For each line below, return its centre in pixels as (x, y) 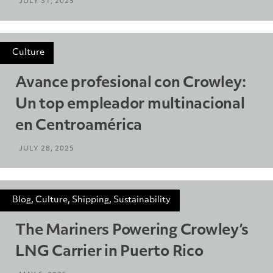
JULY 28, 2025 (47, 149)
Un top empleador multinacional (130, 105)
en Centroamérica (79, 126)
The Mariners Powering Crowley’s (132, 231)
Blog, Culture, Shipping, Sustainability (91, 200)
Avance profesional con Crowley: (131, 83)
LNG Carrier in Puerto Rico (109, 252)
